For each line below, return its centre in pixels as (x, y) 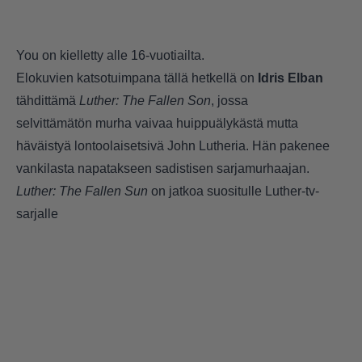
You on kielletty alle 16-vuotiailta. (112, 56)
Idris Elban (290, 78)
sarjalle (39, 214)
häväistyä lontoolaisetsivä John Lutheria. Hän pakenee (173, 146)
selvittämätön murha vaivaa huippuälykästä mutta (157, 124)
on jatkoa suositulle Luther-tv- (234, 192)
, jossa (229, 101)
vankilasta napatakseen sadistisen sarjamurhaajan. (163, 169)
